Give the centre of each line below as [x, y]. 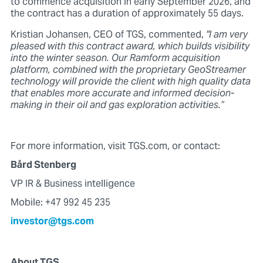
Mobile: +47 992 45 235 [60, 203]
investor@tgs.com [52, 222]
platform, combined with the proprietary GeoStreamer [128, 70]
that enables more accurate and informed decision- [122, 94]
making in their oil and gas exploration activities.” [117, 105]
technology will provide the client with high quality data [130, 82]
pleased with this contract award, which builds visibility [130, 47]
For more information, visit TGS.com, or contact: [116, 146]
